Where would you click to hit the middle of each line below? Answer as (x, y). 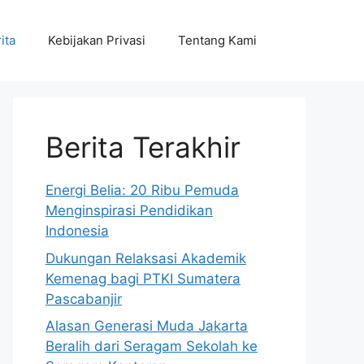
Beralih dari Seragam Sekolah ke (152, 346)
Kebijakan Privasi (97, 40)
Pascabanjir (84, 299)
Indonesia (77, 231)
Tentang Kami (217, 40)
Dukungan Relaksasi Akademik (146, 258)
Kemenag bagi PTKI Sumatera (143, 278)
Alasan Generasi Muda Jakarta (147, 326)
